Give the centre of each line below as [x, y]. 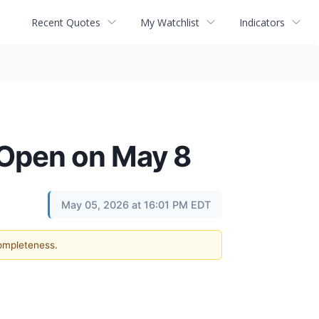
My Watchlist [170, 22]
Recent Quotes [66, 22]
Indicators [262, 22]
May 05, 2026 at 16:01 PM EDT [136, 205]
